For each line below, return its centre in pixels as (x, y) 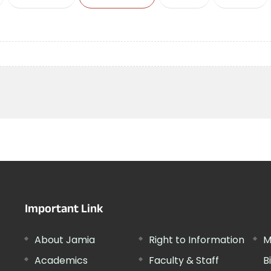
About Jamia (65, 240)
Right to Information (196, 240)
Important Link (64, 211)
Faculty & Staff (184, 260)
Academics (61, 260)
